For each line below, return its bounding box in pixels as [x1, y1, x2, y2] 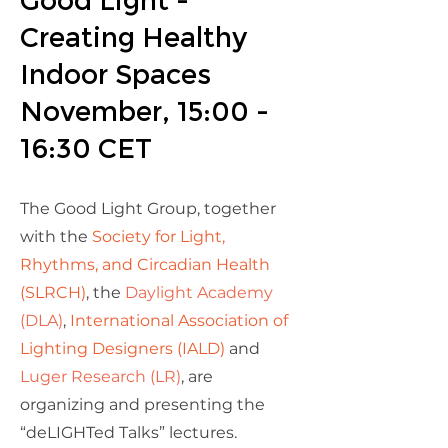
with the [20, 227, 92, 246]
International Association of [70, 311, 288, 330]
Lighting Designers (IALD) [20, 339, 225, 358]
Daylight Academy [125, 283, 273, 302]
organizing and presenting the [20, 395, 265, 414]
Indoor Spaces [20, 58, 211, 91]
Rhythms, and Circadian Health [20, 255, 270, 274]
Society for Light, [92, 227, 225, 246]
